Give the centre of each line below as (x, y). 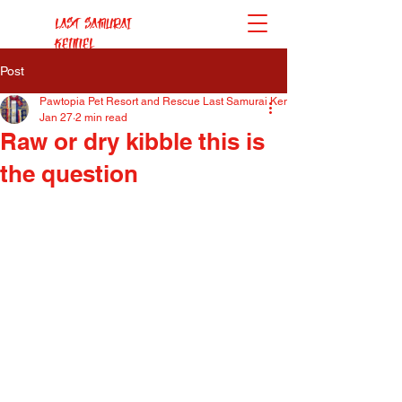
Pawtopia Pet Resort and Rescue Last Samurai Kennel (172, 101)
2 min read (101, 118)
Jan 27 (56, 118)
